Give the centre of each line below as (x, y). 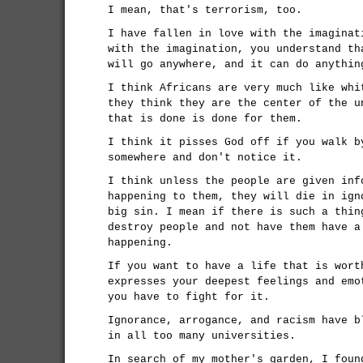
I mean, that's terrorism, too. (205, 10)
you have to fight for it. (189, 297)
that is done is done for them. (205, 119)
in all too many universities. (202, 336)
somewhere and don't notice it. (205, 158)
